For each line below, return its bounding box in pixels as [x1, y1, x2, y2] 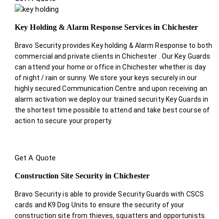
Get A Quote [15, 153, 56, 162]
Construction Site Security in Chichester [15, 171, 150, 180]
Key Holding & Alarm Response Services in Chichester [15, 22, 198, 31]
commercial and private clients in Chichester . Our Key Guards [15, 52, 211, 60]
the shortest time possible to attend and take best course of [15, 106, 210, 114]
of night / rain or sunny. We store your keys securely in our [15, 73, 197, 82]
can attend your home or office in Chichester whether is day [15, 63, 206, 71]
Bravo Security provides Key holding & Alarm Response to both [15, 41, 213, 49]
